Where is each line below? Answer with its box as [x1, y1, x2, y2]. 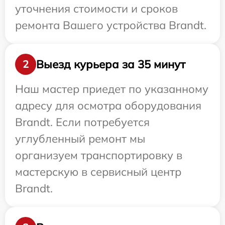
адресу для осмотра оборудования [15, 98, 201, 113]
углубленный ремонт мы [15, 132, 145, 146]
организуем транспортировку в [15, 148, 182, 163]
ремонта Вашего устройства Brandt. [15, 18, 206, 33]
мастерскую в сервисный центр [15, 165, 181, 179]
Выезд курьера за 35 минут [36, 57, 185, 71]
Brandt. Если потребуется [15, 115, 150, 130]
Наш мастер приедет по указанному [15, 82, 208, 96]
